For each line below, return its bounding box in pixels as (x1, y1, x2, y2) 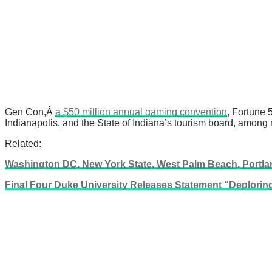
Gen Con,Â (5, 107, 55, 118)
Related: (5, 138, 41, 149)
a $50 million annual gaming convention (55, 107, 227, 118)
